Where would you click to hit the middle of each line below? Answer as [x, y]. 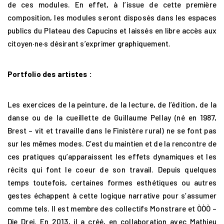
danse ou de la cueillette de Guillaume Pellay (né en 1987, [112, 118]
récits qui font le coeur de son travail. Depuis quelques [112, 170]
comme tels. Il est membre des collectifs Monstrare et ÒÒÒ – [112, 209]
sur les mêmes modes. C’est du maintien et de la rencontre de [112, 144]
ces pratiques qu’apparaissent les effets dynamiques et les [112, 157]
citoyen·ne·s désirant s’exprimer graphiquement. [89, 43]
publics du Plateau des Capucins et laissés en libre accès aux [112, 30]
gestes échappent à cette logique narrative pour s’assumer [112, 196]
